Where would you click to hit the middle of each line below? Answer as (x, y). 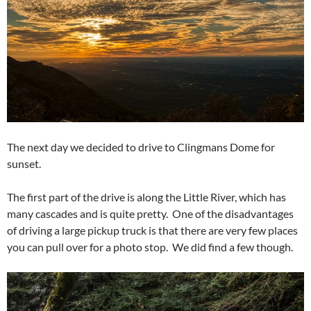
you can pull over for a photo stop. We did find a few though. (150, 246)
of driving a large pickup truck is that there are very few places (152, 230)
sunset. (24, 163)
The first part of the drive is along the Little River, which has (146, 196)
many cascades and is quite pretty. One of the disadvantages (150, 213)
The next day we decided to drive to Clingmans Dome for (141, 146)
